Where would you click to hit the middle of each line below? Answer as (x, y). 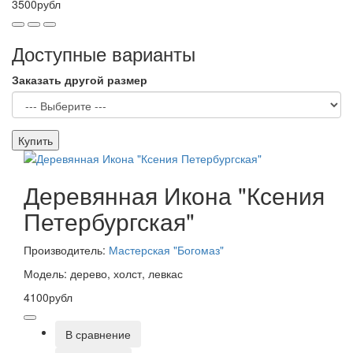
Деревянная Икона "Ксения (174, 195)
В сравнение (98, 334)
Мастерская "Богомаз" (166, 249)
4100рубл (48, 297)
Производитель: (66, 249)
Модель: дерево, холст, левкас (103, 273)
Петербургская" (109, 221)
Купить (35, 140)
